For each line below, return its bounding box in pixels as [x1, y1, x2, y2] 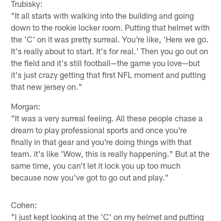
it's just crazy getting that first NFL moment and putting [11, 70, 206, 80]
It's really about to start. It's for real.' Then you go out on [11, 46, 209, 56]
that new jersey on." [11, 81, 83, 92]
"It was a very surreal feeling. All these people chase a [11, 113, 203, 123]
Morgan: [11, 101, 41, 111]
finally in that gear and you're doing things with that [11, 137, 192, 147]
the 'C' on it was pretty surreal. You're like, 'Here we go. [11, 34, 209, 44]
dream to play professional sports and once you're [11, 125, 187, 135]
